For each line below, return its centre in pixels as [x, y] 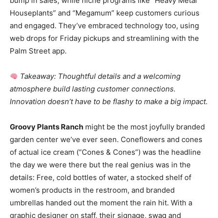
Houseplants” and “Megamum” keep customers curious [105, 13]
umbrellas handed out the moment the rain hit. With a [101, 203]
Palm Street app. [38, 51]
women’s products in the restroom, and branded [92, 190]
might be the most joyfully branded [144, 127]
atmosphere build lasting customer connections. [93, 89]
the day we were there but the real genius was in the [100, 165]
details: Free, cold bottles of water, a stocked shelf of [100, 177]
